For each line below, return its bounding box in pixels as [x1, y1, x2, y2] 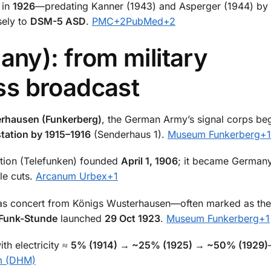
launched [57, 212, 105, 224]
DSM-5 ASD [30, 15, 86, 28]
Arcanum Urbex [36, 170, 107, 183]
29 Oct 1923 [105, 212, 160, 224]
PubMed [126, 15, 163, 28]
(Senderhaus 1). [91, 128, 168, 141]
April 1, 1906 [121, 155, 178, 168]
